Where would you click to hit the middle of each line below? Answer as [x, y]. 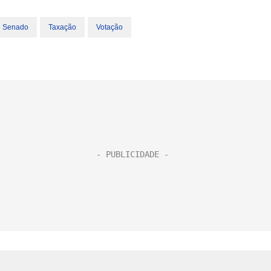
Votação [109, 27]
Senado [15, 27]
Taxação [62, 27]
